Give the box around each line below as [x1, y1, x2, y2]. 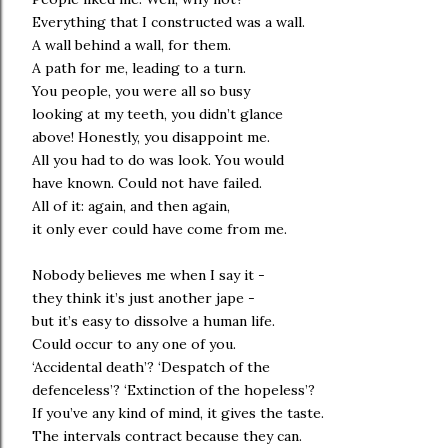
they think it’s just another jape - [32, 289, 255, 307]
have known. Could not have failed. [32, 174, 262, 192]
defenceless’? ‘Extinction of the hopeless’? [32, 381, 315, 399]
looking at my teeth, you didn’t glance [32, 105, 283, 123]
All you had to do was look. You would [32, 151, 284, 169]
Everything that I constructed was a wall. [32, 13, 305, 31]
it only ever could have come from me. [32, 220, 287, 238]
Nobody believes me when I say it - [32, 266, 265, 284]
